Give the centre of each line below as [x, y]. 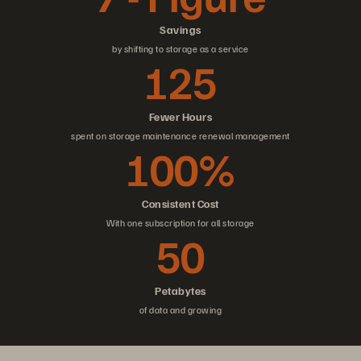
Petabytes [180, 290]
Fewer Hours [180, 116]
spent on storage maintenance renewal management [180, 135]
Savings [180, 29]
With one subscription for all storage [180, 222]
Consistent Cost [180, 203]
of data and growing [180, 309]
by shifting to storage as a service [180, 48]
